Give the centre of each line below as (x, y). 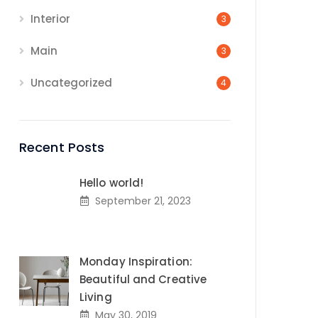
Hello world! (112, 183)
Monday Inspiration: (136, 262)
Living (96, 297)
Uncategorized (71, 83)
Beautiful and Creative (143, 280)
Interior (50, 19)
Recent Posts (62, 148)
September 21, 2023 (143, 201)
